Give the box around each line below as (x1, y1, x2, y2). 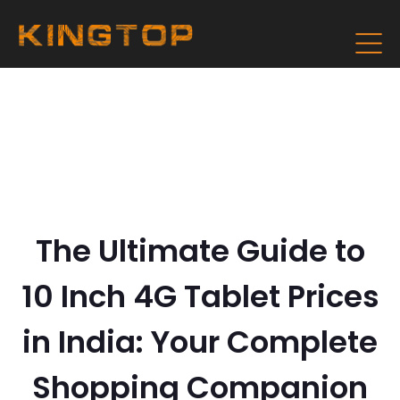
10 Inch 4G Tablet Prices (21, 275, 379, 318)
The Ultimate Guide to (35, 229, 365, 272)
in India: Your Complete (22, 321, 378, 363)
